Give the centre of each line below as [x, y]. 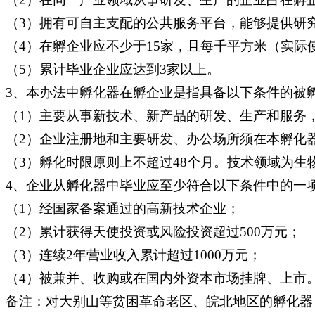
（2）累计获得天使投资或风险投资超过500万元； [153, 231]
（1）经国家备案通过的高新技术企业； [123, 208]
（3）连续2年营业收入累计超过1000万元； [134, 255]
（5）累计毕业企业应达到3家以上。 [113, 69]
